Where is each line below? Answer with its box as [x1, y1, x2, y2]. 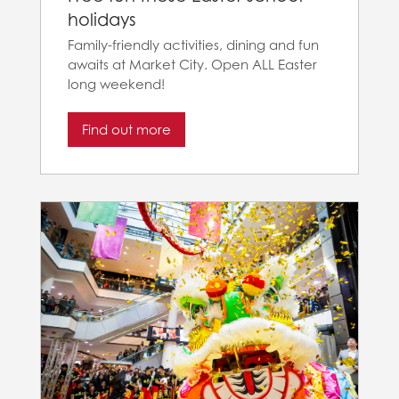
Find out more [82, 120, 171, 138]
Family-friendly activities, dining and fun [68, 37, 319, 54]
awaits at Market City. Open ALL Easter [68, 56, 317, 74]
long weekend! [68, 76, 165, 94]
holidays [68, 7, 136, 30]
